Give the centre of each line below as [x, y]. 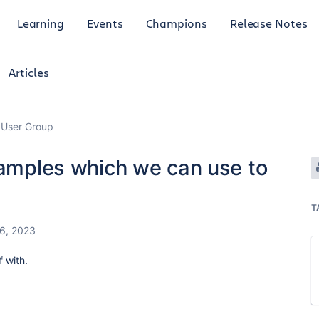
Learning [41, 23]
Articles [29, 72]
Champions [176, 23]
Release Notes [268, 23]
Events [105, 23]
